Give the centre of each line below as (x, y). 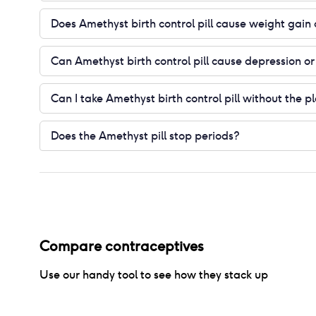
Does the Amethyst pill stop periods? (145, 135)
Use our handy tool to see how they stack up (154, 275)
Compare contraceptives (122, 246)
